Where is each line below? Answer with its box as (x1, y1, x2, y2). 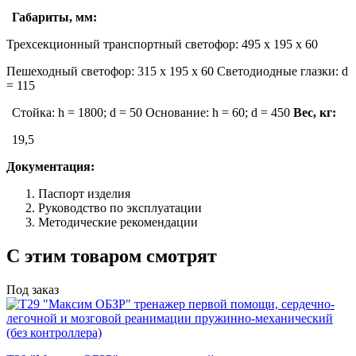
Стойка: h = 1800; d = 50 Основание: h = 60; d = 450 (11, 105, 293, 119)
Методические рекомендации (38, 215, 198, 229)
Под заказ (6, 282, 59, 296)
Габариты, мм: (11, 10, 97, 24)
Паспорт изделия (38, 186, 130, 200)
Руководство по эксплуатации (38, 200, 202, 215)
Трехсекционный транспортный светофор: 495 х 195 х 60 (6, 37, 318, 51)
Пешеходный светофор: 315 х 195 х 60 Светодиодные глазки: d (6, 64, 348, 78)
